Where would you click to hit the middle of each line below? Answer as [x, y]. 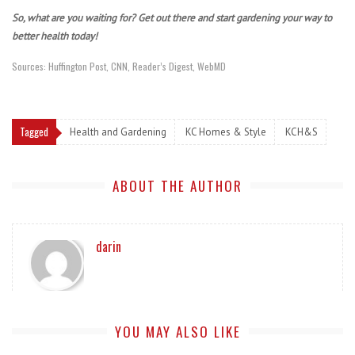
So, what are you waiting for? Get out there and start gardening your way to [172, 17]
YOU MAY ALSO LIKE [177, 331]
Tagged [34, 131]
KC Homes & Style [226, 132]
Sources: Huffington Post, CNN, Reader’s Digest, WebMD [119, 66]
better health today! [56, 36]
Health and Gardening [118, 132]
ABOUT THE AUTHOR [177, 185]
